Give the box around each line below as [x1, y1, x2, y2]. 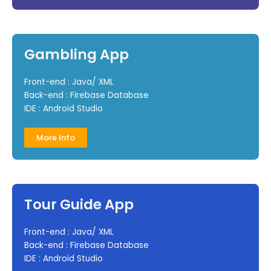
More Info [36, 132, 75, 144]
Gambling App [24, 45, 129, 65]
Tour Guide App [24, 195, 134, 215]
